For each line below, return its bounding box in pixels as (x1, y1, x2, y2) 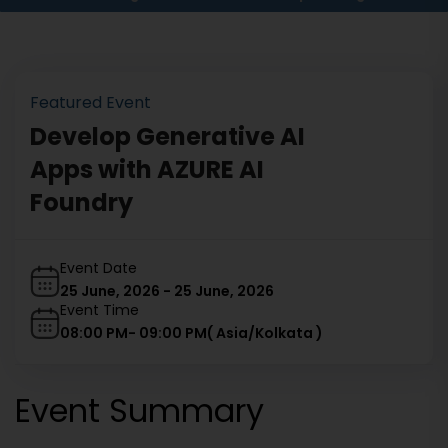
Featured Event (30, 91, 151, 114)
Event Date (60, 258, 137, 278)
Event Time (60, 300, 139, 320)
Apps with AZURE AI (30, 153, 264, 186)
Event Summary (15, 388, 264, 433)
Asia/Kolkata (216, 323, 313, 343)
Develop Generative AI (30, 120, 305, 153)
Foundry (30, 186, 133, 219)
